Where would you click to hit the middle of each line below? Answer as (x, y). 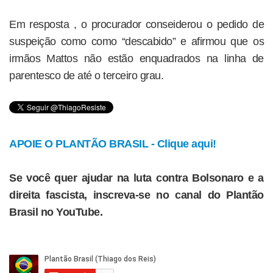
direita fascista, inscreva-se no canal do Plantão (136, 195)
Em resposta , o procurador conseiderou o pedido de (136, 24)
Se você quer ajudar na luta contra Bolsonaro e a (136, 178)
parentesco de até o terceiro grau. (86, 76)
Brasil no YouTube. (56, 212)
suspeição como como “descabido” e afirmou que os (136, 41)
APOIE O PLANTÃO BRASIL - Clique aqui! (113, 144)
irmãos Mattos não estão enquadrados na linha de (136, 58)
